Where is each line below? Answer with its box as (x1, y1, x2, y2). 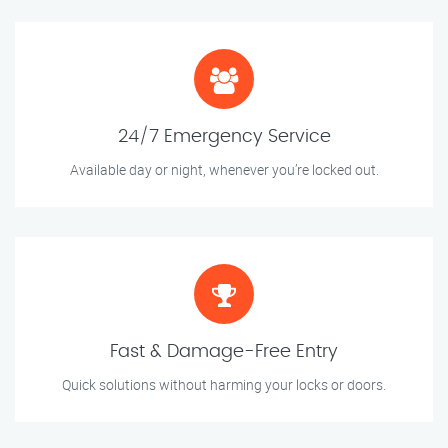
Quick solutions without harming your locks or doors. (62, 375, 386, 395)
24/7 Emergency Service (117, 128, 331, 147)
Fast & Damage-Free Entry (110, 343, 338, 362)
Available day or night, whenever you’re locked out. (69, 160, 379, 180)
